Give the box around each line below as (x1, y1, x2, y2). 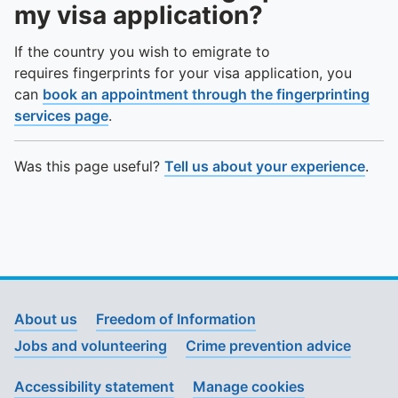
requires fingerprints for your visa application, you (14, 64, 352, 82)
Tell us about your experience (164, 157, 365, 175)
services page (14, 107, 108, 124)
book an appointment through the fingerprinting (43, 85, 370, 103)
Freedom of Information (96, 310, 256, 328)
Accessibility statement (14, 378, 174, 395)
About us (14, 310, 77, 328)
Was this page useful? (14, 157, 164, 175)
